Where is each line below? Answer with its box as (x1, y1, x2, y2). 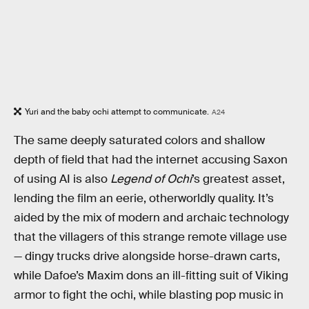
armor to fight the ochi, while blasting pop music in (14, 287, 283, 302)
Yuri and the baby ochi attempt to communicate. (25, 106, 209, 118)
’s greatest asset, (192, 171, 285, 186)
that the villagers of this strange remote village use (14, 229, 287, 244)
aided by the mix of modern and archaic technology (14, 210, 289, 225)
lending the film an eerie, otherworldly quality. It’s (14, 190, 274, 206)
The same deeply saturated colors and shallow (14, 132, 265, 148)
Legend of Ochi (110, 171, 192, 186)
